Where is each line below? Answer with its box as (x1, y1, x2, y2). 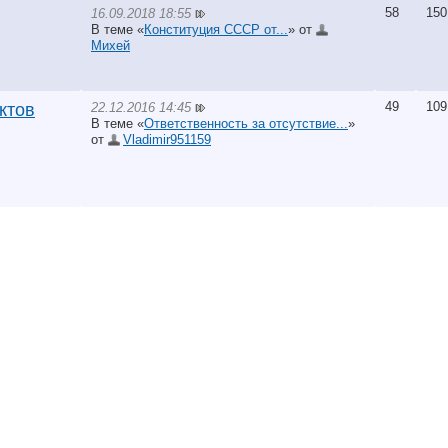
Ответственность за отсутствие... (144, 115, 348, 131)
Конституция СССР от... (144, 21, 288, 37)
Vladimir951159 (123, 131, 211, 147)
